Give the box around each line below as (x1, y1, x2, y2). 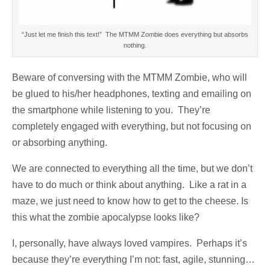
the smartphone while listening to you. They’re (12, 105, 210, 116)
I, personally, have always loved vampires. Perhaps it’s (12, 238, 247, 249)
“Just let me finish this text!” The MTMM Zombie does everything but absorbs (22, 31, 248, 39)
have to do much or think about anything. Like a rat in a (12, 180, 246, 190)
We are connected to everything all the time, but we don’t (12, 163, 253, 174)
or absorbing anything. (12, 137, 107, 148)
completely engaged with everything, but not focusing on (12, 121, 251, 132)
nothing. (124, 42, 146, 49)
